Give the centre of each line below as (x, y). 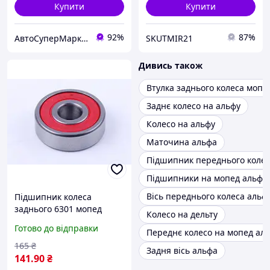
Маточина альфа (182, 142)
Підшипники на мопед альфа (207, 178)
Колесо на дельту (182, 215)
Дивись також (171, 66)
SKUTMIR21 (169, 38)
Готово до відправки (56, 228)
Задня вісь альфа (182, 251)
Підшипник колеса (53, 197)
